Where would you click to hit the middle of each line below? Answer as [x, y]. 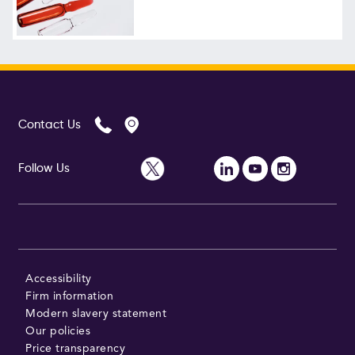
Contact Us [49, 124]
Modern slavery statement [96, 314]
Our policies [58, 332]
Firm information [70, 297]
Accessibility [59, 279]
